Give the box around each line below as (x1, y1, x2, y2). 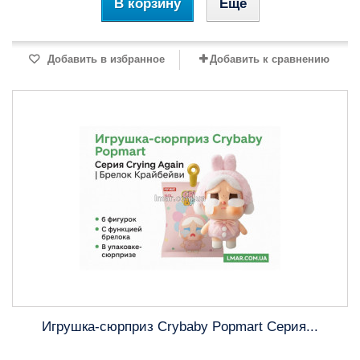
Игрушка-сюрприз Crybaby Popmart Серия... (42, 319, 318, 334)
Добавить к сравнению (209, 53, 329, 65)
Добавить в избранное (44, 53, 165, 65)
